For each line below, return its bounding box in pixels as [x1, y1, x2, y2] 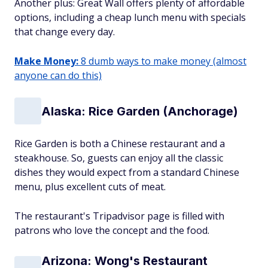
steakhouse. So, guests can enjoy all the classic [14, 151, 223, 165]
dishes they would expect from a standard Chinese [14, 166, 239, 179]
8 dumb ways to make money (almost [78, 54, 246, 68]
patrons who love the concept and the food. [14, 224, 209, 237]
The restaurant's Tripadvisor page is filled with [14, 209, 224, 223]
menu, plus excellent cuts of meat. [14, 180, 166, 193]
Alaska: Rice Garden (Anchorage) [41, 103, 238, 118]
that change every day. [14, 25, 115, 38]
